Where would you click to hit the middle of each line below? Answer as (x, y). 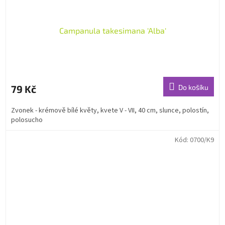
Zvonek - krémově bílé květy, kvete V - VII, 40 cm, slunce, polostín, (110, 111)
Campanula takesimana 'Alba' (113, 31)
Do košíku (193, 87)
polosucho (27, 120)
